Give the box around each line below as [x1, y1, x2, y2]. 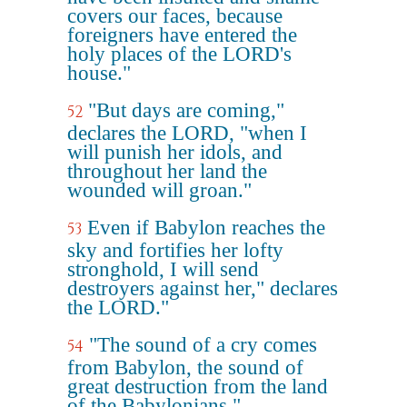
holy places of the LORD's [67, 43, 292, 65]
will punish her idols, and [67, 141, 283, 164]
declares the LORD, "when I [67, 122, 307, 144]
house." [67, 62, 131, 84]
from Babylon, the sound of [67, 356, 303, 379]
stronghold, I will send [67, 258, 259, 281]
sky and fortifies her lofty [67, 239, 283, 262]
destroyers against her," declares [67, 277, 338, 300]
